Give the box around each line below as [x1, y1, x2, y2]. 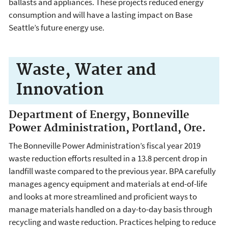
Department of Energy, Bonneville [9, 108, 189, 122]
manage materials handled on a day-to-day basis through [9, 203, 212, 215]
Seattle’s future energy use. [9, 21, 104, 33]
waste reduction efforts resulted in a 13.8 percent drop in [9, 152, 207, 164]
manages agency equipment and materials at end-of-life [9, 178, 207, 189]
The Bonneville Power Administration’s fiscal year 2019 [9, 139, 201, 151]
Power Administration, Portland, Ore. [9, 122, 206, 135]
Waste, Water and [16, 61, 156, 80]
